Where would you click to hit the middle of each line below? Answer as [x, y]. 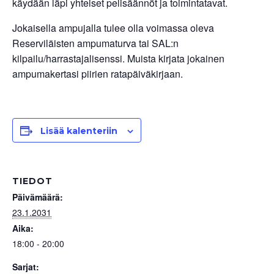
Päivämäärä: [38, 197]
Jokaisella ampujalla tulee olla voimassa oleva [113, 28]
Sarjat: [26, 267]
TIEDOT [32, 181]
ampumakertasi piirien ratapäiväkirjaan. [98, 74]
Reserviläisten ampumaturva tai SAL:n [95, 43]
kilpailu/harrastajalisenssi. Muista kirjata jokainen [118, 58]
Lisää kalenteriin [79, 131]
